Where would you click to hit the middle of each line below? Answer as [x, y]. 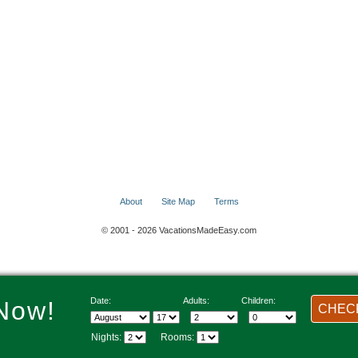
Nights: [107, 337]
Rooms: [171, 337]
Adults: [196, 300]
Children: [258, 300]
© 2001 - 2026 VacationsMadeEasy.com [179, 230]
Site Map [178, 201]
